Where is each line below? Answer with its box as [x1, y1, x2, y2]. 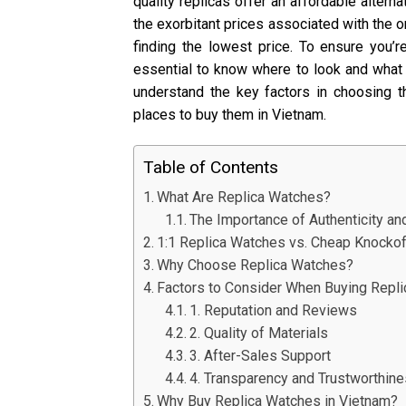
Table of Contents [143, 156, 278, 178]
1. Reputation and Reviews [189, 301, 358, 319]
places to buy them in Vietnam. [133, 105, 326, 123]
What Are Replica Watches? [157, 188, 332, 206]
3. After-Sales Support [189, 346, 332, 364]
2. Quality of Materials [189, 324, 329, 342]
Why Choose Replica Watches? [157, 256, 354, 274]
